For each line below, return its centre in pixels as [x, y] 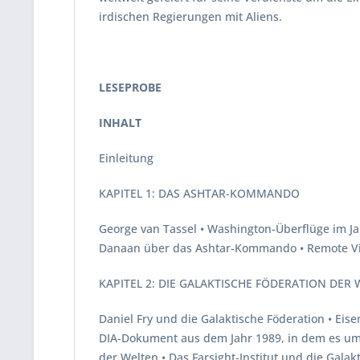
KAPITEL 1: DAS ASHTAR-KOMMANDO [199, 193]
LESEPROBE [130, 87]
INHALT [120, 123]
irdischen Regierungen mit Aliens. [190, 16]
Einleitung [126, 158]
